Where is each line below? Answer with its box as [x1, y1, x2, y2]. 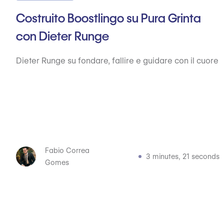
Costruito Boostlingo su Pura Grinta [16, 11, 201, 25]
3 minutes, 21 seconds [145, 152, 219, 160]
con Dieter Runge [16, 29, 109, 43]
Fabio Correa [45, 146, 90, 154]
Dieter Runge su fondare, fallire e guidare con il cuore [16, 56, 218, 65]
